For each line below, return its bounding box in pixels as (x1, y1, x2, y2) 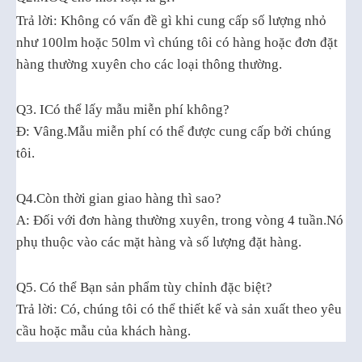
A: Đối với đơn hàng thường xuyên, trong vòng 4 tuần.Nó (16, 213, 343, 228)
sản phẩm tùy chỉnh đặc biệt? (106, 280, 272, 295)
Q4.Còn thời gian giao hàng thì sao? (16, 191, 221, 206)
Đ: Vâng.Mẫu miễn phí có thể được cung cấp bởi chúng (16, 124, 331, 139)
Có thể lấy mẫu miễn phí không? (44, 102, 229, 117)
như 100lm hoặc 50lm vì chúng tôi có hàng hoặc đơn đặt (16, 35, 338, 50)
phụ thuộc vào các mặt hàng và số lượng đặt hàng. (16, 234, 301, 250)
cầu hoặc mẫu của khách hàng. (16, 323, 191, 339)
